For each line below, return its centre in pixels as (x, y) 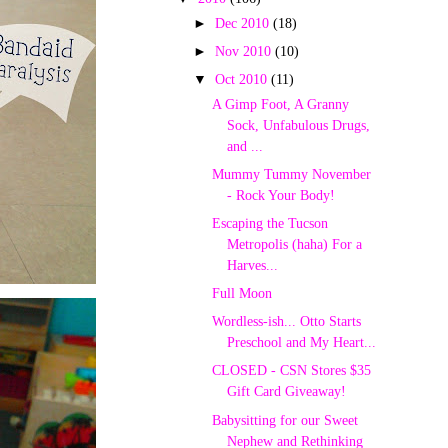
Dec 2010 (244, 23)
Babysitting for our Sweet (284, 419)
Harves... (252, 265)
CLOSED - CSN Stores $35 (291, 370)
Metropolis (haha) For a (294, 244)
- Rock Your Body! (280, 194)
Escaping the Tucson (269, 223)
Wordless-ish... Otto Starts (286, 321)
